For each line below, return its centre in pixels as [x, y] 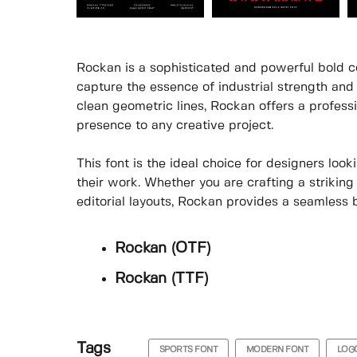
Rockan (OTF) [163, 249]
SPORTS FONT [188, 349]
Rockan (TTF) [161, 279]
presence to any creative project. [175, 126]
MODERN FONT [277, 349]
